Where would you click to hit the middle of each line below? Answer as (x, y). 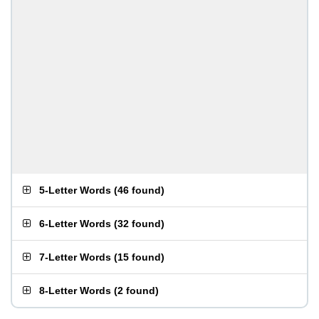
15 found (139, 257)
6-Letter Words (75, 224)
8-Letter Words (75, 291)
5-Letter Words (75, 190)
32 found (139, 224)
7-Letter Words (75, 257)
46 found (139, 190)
